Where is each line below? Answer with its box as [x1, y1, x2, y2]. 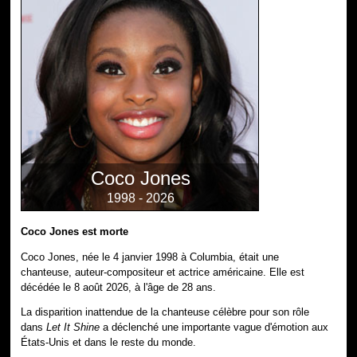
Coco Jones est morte [21, 225, 129, 237]
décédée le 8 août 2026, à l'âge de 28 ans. [21, 280, 217, 293]
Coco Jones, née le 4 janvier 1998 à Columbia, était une [21, 250, 280, 263]
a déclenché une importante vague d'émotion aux [100, 321, 329, 334]
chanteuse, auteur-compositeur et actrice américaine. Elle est [21, 265, 305, 278]
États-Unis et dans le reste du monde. [21, 336, 197, 349]
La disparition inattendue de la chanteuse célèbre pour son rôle [21, 306, 310, 319]
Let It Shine [46, 321, 100, 334]
